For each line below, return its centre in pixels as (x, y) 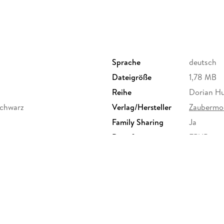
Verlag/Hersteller (142, 107)
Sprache (126, 62)
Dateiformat (133, 137)
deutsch (203, 62)
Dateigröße (132, 77)
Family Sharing (138, 122)
